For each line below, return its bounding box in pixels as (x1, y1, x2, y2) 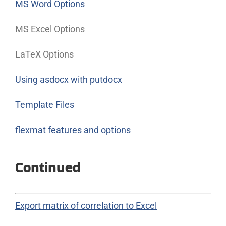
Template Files (15, 99, 74, 110)
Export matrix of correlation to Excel (15, 200, 157, 211)
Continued (15, 157, 81, 178)
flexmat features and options (15, 125, 131, 136)
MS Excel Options (15, 24, 85, 35)
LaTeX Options (15, 49, 74, 60)
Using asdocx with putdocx (15, 74, 122, 85)
